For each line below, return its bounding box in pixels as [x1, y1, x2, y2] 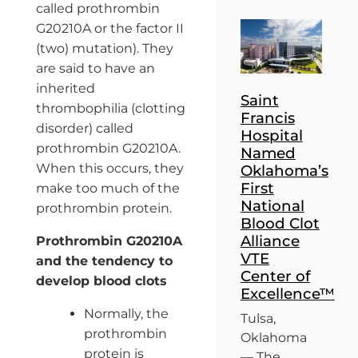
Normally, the [83, 305, 169, 321]
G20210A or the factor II [35, 20, 184, 36]
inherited [35, 80, 95, 96]
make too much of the [35, 180, 180, 196]
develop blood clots [35, 272, 167, 288]
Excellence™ [240, 284, 335, 304]
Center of [240, 267, 310, 286]
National [240, 197, 304, 216]
